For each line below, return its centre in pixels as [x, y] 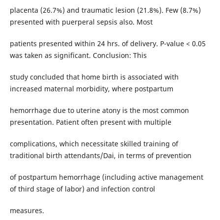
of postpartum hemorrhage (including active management [106, 177]
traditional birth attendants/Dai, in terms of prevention [100, 156]
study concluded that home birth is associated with [94, 77]
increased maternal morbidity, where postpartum [91, 89]
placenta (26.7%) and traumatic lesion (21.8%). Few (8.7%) [105, 10]
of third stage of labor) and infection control [82, 189]
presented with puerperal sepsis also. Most [81, 22]
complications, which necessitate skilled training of [94, 144]
